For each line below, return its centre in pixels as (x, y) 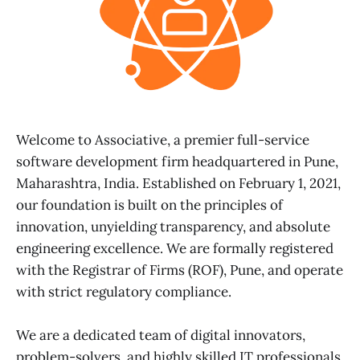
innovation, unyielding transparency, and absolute (173, 226)
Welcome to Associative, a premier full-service (163, 139)
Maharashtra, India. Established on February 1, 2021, (178, 183)
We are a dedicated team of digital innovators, (161, 335)
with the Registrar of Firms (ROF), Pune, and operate (180, 270)
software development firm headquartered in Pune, (177, 161)
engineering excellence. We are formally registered (175, 248)
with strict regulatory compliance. (124, 291)
